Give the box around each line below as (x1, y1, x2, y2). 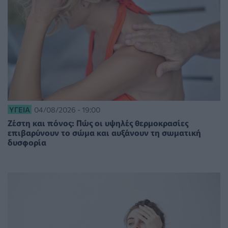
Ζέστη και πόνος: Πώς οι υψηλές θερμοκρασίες (8, 117, 188, 129)
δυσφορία (8, 136, 46, 149)
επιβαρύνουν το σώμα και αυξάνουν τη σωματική (8, 126, 201, 139)
